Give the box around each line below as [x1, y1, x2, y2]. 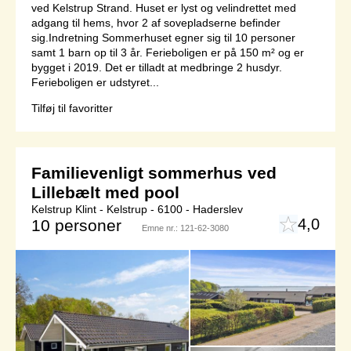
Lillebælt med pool [31, 183, 179, 201]
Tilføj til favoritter [31, 101, 113, 114]
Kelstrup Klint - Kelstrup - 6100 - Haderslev [31, 202, 243, 215]
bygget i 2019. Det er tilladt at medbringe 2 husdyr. [31, 60, 282, 74]
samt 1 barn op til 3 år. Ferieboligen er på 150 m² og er [31, 45, 304, 59]
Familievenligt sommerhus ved [31, 163, 277, 182]
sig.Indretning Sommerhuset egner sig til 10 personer [31, 31, 295, 44]
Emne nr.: [142, 223, 180, 233]
